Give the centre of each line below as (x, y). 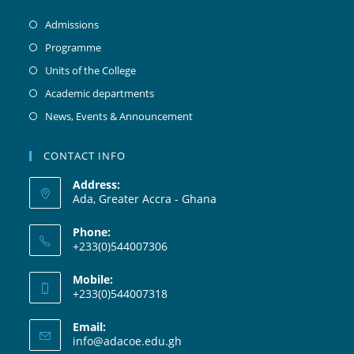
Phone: (92, 232)
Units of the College (91, 70)
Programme (73, 47)
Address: (97, 184)
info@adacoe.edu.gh (128, 341)
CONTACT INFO (85, 155)
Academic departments (100, 93)
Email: (90, 326)
